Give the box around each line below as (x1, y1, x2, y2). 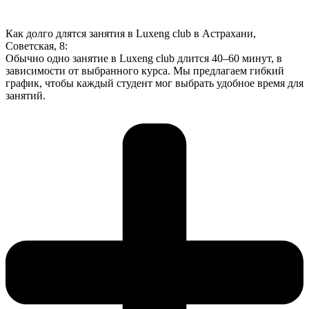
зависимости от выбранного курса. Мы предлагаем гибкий (6, 65, 284, 77)
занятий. (6, 90, 46, 102)
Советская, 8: (6, 40, 68, 52)
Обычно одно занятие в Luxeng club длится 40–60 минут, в (6, 52, 282, 65)
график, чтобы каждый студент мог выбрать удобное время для (6, 77, 303, 90)
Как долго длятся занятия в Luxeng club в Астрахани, (6, 28, 256, 40)
